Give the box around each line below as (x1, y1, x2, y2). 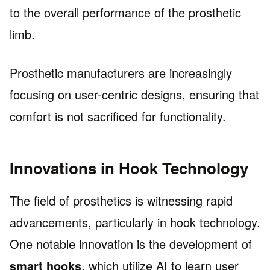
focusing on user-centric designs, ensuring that (10, 86, 259, 104)
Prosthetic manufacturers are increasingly (10, 64, 232, 82)
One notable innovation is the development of (10, 235, 252, 253)
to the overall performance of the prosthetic (10, 4, 241, 22)
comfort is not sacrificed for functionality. (10, 107, 226, 125)
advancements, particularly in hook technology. (10, 213, 260, 231)
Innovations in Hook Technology (10, 157, 248, 180)
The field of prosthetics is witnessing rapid (10, 192, 233, 210)
